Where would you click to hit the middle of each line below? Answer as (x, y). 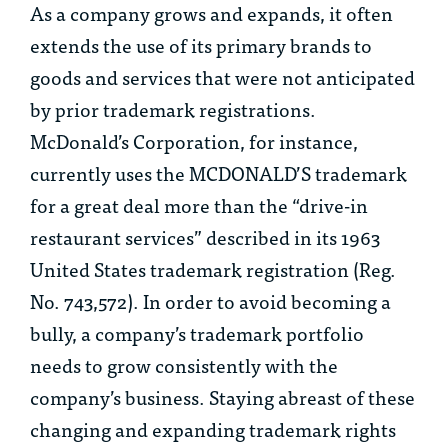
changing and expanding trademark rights (213, 429)
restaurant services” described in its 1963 (205, 237)
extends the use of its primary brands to (201, 45)
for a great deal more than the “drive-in (199, 205)
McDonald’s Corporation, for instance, (194, 141)
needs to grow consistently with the (184, 365)
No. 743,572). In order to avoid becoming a (210, 301)
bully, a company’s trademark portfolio (197, 333)
